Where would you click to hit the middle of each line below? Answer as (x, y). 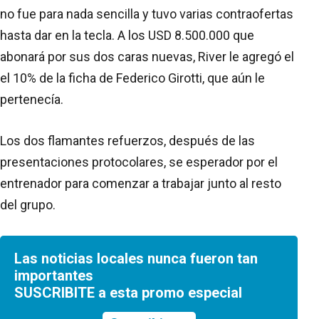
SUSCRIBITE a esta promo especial (128, 292)
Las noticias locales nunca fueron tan (136, 258)
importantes (54, 275)
